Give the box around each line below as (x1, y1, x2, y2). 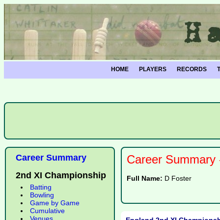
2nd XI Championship (16, 170, 106, 180)
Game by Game (30, 199, 80, 207)
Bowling (30, 191, 54, 199)
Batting (30, 183, 52, 191)
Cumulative (30, 207, 65, 215)
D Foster (165, 174, 192, 182)
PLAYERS (139, 66, 167, 73)
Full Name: (127, 174, 165, 182)
